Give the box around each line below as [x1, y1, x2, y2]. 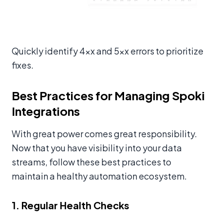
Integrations [12, 104, 80, 119]
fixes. [12, 59, 34, 71]
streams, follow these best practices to [12, 156, 171, 168]
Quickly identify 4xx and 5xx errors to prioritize [12, 45, 203, 57]
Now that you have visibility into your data [12, 142, 182, 154]
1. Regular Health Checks [12, 199, 129, 212]
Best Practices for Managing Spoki [12, 88, 205, 103]
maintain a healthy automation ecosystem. [12, 170, 187, 182]
